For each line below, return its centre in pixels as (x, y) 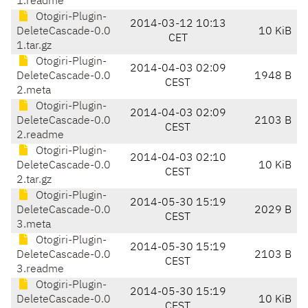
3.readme (40, 270)
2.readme (40, 136)
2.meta (34, 91)
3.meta (34, 225)
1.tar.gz (34, 46)
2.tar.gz (34, 180)
